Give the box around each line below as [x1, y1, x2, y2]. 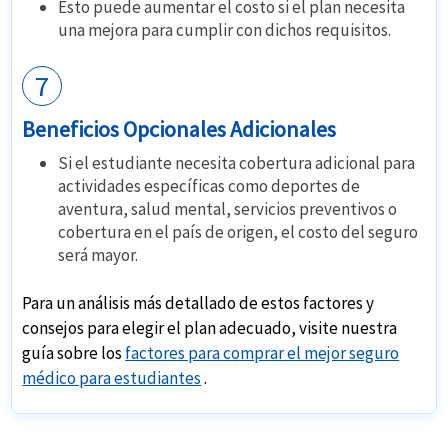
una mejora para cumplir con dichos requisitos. [58, 19, 392, 42]
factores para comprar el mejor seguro [125, 342, 400, 365]
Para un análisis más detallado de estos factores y [22, 292, 375, 315]
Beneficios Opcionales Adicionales [22, 115, 337, 144]
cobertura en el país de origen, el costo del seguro [58, 221, 419, 244]
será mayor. [58, 244, 139, 267]
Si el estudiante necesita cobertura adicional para [58, 152, 416, 175]
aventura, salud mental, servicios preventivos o [58, 198, 398, 221]
